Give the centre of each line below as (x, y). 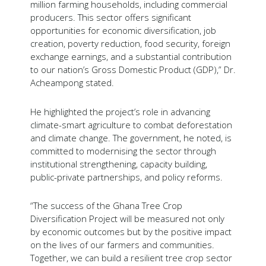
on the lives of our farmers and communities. (122, 244)
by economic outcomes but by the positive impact (131, 231)
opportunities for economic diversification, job (123, 31)
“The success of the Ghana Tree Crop (106, 205)
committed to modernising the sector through (123, 151)
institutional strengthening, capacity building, (118, 164)
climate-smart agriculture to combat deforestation (131, 124)
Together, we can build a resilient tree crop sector (131, 257)
